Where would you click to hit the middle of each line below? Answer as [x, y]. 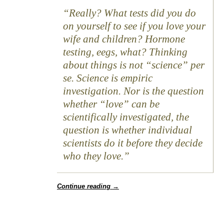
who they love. [93, 156]
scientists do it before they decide [132, 143]
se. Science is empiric [107, 78]
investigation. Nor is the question [133, 91]
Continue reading [84, 186]
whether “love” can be [111, 104]
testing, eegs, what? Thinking [125, 52]
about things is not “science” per [133, 65]
